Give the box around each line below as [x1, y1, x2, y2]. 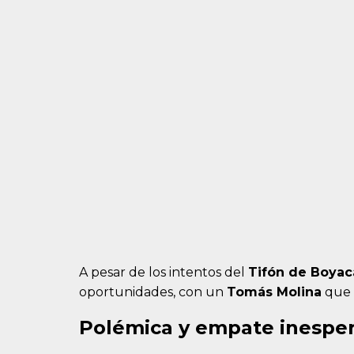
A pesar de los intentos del [79, 265, 248, 281]
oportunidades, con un [79, 284, 227, 300]
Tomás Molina [227, 284, 322, 300]
